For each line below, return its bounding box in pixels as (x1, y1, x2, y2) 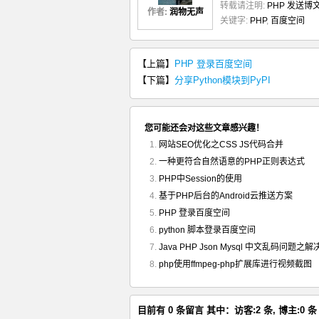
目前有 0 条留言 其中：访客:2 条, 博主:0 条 (137, 305, 317, 315)
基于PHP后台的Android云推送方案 (159, 191, 293, 201)
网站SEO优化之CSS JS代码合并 (159, 140, 283, 150)
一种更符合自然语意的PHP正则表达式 (159, 157, 305, 167)
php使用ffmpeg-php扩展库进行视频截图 (159, 259, 312, 269)
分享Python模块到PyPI (174, 75, 271, 85)
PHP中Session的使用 (159, 174, 242, 184)
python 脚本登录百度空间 (159, 225, 256, 235)
